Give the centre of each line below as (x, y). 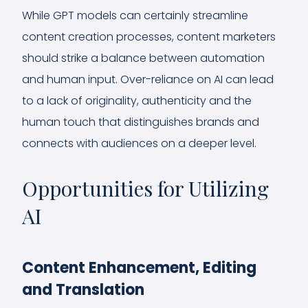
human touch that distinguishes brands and (141, 122)
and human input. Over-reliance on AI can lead (148, 79)
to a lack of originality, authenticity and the (137, 100)
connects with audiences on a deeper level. (139, 143)
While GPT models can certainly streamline (135, 15)
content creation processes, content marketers (149, 36)
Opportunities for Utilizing (145, 188)
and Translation (83, 289)
